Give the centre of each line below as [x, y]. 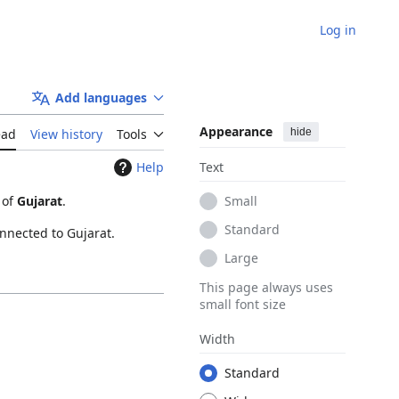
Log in [338, 29]
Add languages [101, 98]
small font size [243, 305]
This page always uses [266, 288]
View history [66, 134]
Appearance [236, 132]
